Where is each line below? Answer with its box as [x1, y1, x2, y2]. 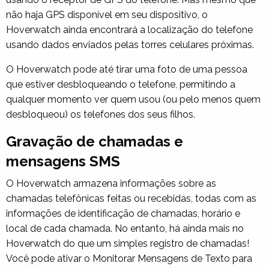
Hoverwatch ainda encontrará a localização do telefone [6, 24, 253, 36]
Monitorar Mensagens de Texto [92, 253, 230, 265]
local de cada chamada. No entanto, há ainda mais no [6, 223, 244, 235]
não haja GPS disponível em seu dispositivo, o [6, 9, 208, 21]
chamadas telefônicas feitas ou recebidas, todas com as [6, 193, 256, 205]
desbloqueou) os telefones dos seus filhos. [6, 109, 195, 121]
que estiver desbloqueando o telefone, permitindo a [6, 79, 235, 91]
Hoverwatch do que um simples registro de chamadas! [6, 238, 249, 250]
